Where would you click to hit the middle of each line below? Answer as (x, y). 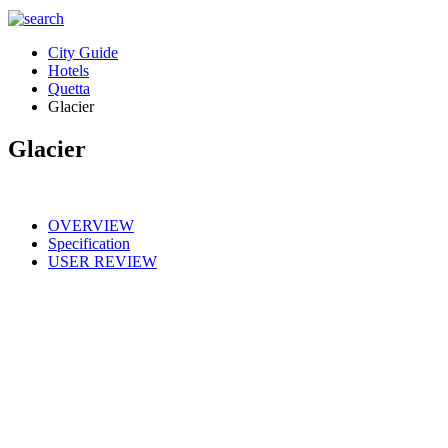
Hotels (68, 70)
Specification (89, 243)
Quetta (69, 88)
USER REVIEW (102, 261)
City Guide (83, 52)
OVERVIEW (91, 225)
